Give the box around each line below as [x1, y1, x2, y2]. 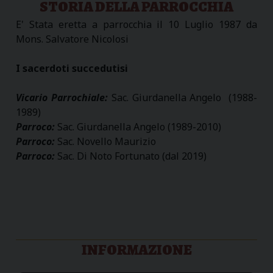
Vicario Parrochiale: [16, 90, 112, 104]
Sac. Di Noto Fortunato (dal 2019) [55, 149, 207, 163]
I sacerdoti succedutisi [16, 61, 128, 75]
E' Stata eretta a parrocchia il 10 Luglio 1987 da [16, 17, 257, 31]
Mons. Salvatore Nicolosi [16, 32, 129, 46]
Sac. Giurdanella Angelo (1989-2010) [57, 119, 221, 133]
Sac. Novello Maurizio [57, 134, 156, 148]
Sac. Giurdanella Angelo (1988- [111, 90, 258, 104]
